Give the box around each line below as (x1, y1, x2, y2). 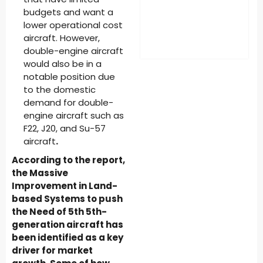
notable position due (23, 70, 115, 83)
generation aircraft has (12, 218, 123, 231)
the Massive (12, 167, 68, 179)
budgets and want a (23, 6, 113, 18)
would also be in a (23, 58, 102, 70)
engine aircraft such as (23, 109, 124, 122)
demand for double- (23, 96, 113, 109)
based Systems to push (12, 193, 123, 205)
